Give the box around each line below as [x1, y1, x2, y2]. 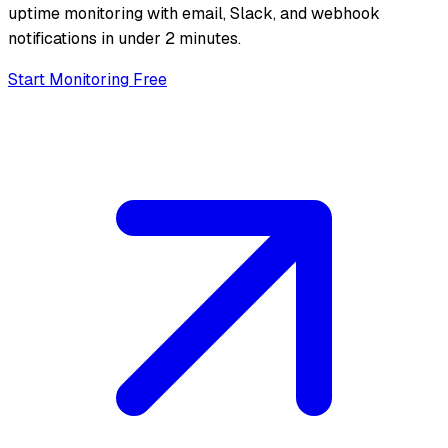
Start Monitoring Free [8, 68, 167, 90]
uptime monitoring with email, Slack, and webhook [8, 2, 380, 24]
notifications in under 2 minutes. [8, 27, 241, 49]
